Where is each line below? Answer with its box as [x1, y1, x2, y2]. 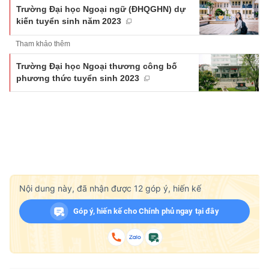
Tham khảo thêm [16, 39, 70, 48]
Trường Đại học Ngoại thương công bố [16, 61, 177, 71]
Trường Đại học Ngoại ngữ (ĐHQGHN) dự [16, 4, 186, 14]
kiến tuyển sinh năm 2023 [16, 16, 121, 26]
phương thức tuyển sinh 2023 [16, 73, 139, 83]
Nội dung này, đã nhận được [19, 183, 134, 194]
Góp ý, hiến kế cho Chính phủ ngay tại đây [73, 207, 219, 216]
